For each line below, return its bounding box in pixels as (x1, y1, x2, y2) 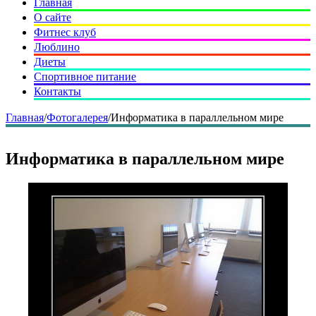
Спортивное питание (34, 71, 136, 83)
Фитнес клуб (34, 26, 96, 38)
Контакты (34, 85, 81, 97)
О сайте (34, 11, 71, 23)
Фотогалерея (47, 111, 108, 123)
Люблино (34, 41, 80, 53)
